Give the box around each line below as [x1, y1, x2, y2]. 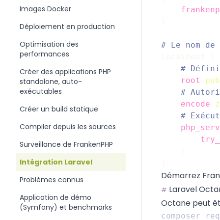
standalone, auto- [20, 77, 82, 86]
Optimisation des [20, 39, 79, 49]
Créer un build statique [20, 104, 98, 114]
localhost [161, 52, 205, 61]
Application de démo [20, 192, 91, 202]
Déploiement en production [20, 22, 115, 31]
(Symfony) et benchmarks [20, 202, 112, 212]
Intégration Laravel [20, 157, 92, 167]
